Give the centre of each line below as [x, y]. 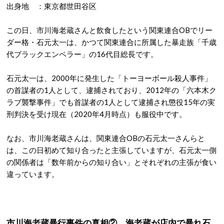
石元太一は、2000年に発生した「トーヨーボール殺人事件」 [109, 78]
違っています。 [33, 174]
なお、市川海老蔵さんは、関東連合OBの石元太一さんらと [106, 138]
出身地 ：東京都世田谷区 [51, 6]
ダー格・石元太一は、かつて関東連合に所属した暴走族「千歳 [111, 42]
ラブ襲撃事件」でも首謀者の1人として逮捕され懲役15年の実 [111, 102]
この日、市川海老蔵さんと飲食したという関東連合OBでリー [109, 30]
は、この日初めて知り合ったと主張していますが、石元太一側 [111, 150]
